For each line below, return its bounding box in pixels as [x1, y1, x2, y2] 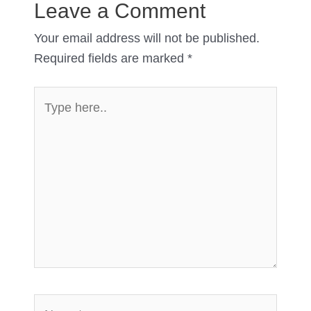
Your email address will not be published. [33, 30, 260, 45]
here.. [33, 108, 65, 124]
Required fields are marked [33, 50, 187, 65]
